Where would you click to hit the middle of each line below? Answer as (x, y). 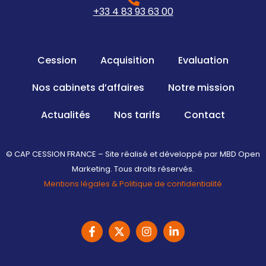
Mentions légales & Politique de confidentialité (133, 184)
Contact (205, 115)
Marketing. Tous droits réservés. (133, 169)
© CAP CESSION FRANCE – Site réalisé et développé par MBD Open (133, 154)
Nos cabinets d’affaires (88, 88)
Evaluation (203, 61)
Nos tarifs (137, 115)
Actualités (66, 115)
